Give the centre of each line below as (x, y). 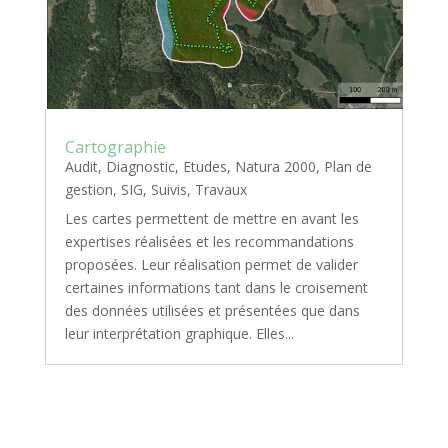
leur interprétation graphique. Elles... (179, 333)
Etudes (204, 166)
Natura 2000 (275, 166)
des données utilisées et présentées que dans (212, 310)
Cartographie (115, 146)
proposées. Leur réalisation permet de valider (211, 264)
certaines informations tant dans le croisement (216, 287)
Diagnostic (140, 166)
